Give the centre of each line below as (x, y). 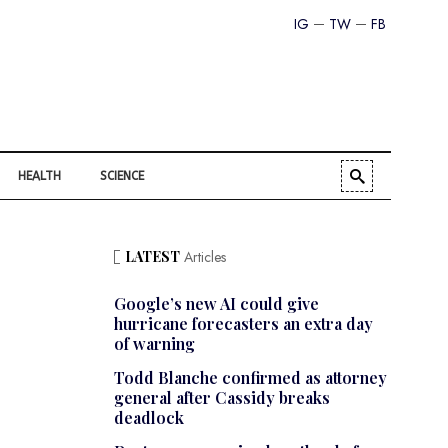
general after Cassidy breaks (221, 398)
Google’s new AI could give (216, 304)
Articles (202, 257)
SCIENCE (122, 176)
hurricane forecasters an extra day (243, 324)
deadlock (148, 418)
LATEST (152, 257)
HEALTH (39, 176)
